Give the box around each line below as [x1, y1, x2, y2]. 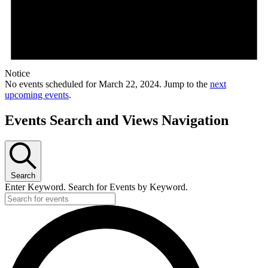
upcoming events [5, 90, 69, 100]
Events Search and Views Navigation [5, 112, 229, 128]
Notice [5, 68, 30, 79]
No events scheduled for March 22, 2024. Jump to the [5, 79, 210, 90]
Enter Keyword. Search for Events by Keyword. [5, 181, 188, 192]
